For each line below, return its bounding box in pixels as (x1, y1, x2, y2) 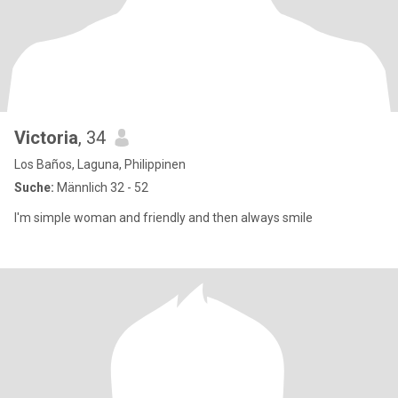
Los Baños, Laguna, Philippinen (14, 157, 186, 171)
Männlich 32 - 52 (54, 180, 148, 195)
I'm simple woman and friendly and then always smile (14, 211, 313, 225)
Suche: (14, 180, 54, 195)
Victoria (14, 127, 78, 148)
